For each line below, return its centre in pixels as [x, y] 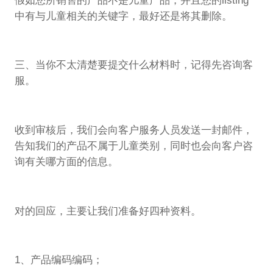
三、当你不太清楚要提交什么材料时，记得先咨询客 [133, 65]
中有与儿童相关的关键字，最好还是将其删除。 [123, 16]
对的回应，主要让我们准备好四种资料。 [108, 211]
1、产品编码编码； [58, 260]
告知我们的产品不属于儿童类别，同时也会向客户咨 [133, 146]
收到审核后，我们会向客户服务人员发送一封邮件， [133, 130]
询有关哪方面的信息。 [66, 162]
